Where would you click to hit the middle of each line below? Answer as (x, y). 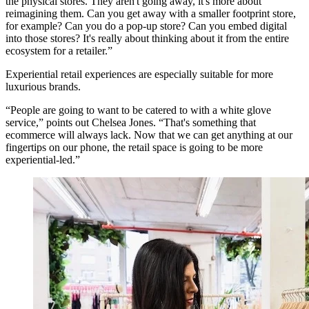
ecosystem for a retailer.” (59, 51)
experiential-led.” (43, 160)
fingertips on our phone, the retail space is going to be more (134, 148)
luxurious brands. (44, 87)
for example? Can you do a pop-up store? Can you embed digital (146, 26)
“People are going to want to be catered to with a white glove (138, 110)
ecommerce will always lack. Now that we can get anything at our (149, 135)
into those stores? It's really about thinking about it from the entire (147, 39)
